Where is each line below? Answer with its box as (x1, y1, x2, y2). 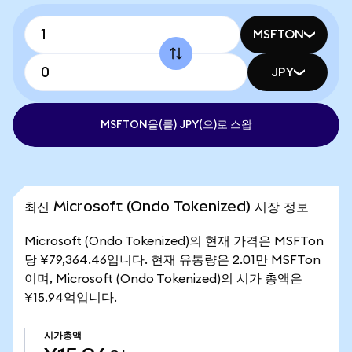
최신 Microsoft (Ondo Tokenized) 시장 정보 (24, 198, 309, 214)
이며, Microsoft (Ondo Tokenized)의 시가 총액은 (24, 273, 302, 285)
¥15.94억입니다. (24, 291, 117, 304)
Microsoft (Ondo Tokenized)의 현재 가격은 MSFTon (24, 235, 324, 247)
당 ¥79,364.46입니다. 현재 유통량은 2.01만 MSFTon (24, 254, 321, 266)
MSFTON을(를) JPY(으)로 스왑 (100, 119, 252, 130)
